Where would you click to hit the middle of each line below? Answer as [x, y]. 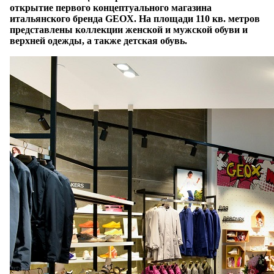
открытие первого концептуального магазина [111, 8]
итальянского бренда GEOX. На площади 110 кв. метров [135, 19]
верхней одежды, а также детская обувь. [98, 41]
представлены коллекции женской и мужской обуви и [129, 30]
